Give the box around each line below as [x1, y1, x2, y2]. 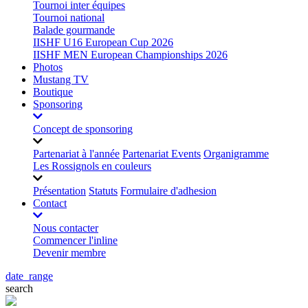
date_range [5, 270, 53, 282]
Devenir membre [33, 247, 106, 258]
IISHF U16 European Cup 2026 [33, 36, 173, 48]
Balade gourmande [33, 24, 115, 36]
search [5, 283, 33, 294]
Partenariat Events [122, 148, 201, 159]
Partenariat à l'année [33, 148, 120, 159]
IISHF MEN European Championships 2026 [33, 49, 228, 60]
